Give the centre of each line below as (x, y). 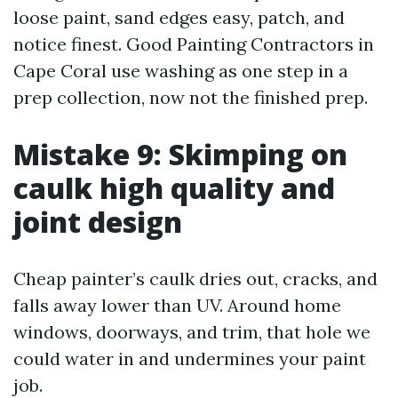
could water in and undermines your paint (190, 358)
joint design (98, 222)
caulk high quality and (174, 188)
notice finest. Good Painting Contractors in (194, 44)
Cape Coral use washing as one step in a (181, 71)
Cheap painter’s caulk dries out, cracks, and (195, 279)
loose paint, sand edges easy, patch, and (179, 17)
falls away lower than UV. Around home (177, 305)
